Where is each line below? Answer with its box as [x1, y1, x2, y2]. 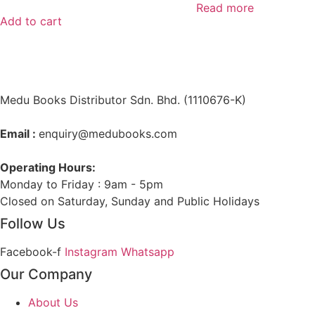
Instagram [65, 245, 117, 259]
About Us [28, 295, 78, 310]
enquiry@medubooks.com [39, 127, 177, 141]
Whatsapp [121, 245, 174, 259]
